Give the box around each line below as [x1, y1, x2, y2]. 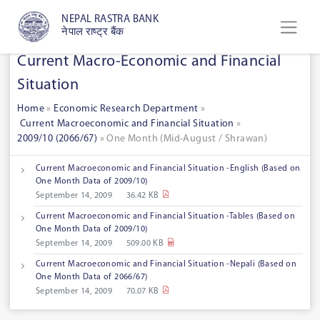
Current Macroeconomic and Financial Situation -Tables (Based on [36, 212, 296, 221]
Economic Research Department [54, 104, 199, 115]
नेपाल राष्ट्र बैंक [61, 27, 124, 39]
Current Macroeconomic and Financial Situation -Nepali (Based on [36, 260, 297, 269]
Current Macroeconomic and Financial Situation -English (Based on [36, 164, 301, 174]
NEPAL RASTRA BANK [61, 14, 159, 26]
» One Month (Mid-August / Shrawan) [97, 134, 268, 145]
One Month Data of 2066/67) [36, 273, 148, 282]
